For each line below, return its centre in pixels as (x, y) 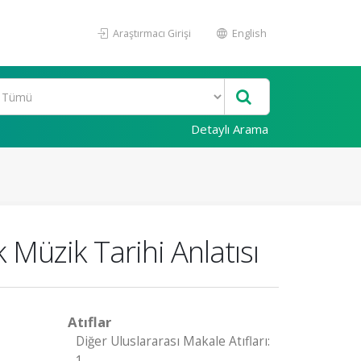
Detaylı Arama (230, 129)
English (248, 33)
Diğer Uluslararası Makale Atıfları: (172, 341)
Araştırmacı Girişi (151, 33)
